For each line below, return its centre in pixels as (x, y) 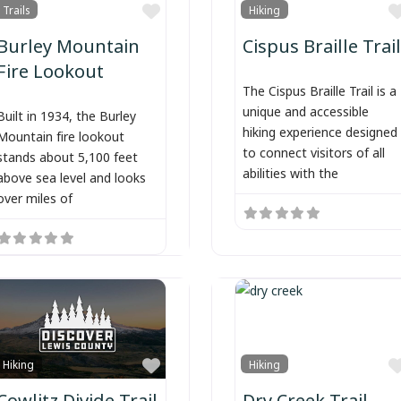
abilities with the (290, 172)
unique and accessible (305, 110)
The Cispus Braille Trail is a (319, 90)
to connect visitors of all (313, 151)
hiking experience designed (320, 131)
